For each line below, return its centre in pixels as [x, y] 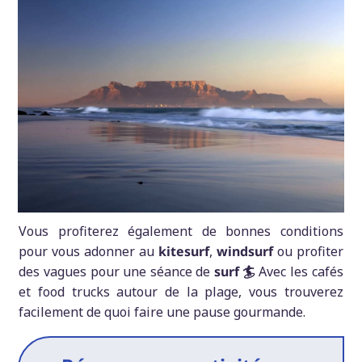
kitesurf [183, 252]
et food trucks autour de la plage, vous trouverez [181, 292]
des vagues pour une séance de [116, 272]
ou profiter [310, 252]
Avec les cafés [301, 272]
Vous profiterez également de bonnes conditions [181, 232]
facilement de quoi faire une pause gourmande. [162, 312]
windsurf [246, 252]
